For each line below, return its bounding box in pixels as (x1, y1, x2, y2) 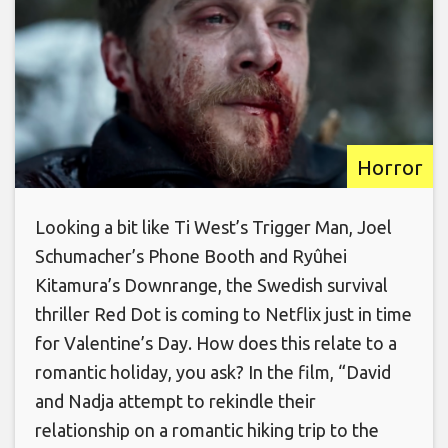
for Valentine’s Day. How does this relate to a (35, 332, 397, 353)
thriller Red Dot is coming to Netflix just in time (35, 303, 412, 324)
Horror (357, 154, 423, 179)
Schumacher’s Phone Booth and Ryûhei (35, 245, 347, 266)
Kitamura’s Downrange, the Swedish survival (35, 274, 388, 295)
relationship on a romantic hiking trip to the (35, 419, 379, 440)
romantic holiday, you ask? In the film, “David (35, 361, 391, 382)
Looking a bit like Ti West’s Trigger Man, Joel (35, 216, 392, 237)
